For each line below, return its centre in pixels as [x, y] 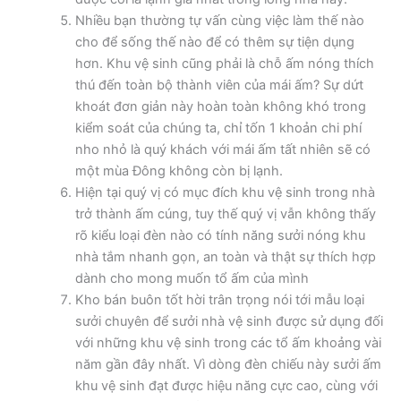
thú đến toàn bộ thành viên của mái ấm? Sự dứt [219, 85]
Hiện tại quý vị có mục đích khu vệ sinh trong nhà [225, 192]
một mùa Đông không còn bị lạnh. [179, 171]
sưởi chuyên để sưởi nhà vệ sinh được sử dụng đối [229, 321]
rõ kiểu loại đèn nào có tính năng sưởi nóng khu [220, 235]
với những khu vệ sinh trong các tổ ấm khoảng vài [228, 342]
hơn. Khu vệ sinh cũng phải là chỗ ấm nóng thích [224, 63]
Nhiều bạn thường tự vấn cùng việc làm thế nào [219, 20]
